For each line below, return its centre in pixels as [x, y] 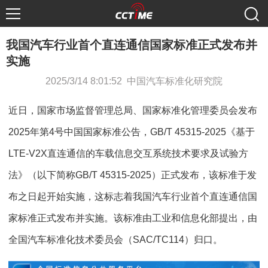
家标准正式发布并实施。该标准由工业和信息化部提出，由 [133, 218]
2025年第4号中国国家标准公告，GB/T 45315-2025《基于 [132, 132]
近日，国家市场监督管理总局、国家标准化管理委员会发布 [133, 110]
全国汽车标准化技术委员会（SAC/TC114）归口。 [115, 240]
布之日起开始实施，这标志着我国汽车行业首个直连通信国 [133, 197]
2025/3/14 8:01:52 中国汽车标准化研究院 [134, 81]
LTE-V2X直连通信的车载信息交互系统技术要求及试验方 [128, 153]
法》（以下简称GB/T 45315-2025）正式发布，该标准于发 [133, 175]
